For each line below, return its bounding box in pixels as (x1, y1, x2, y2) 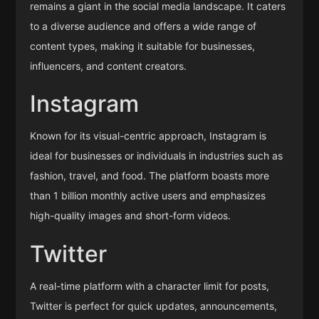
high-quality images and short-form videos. (30, 209, 231, 222)
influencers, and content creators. (30, 60, 187, 73)
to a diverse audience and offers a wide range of (30, 20, 257, 33)
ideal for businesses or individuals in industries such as (30, 150, 283, 162)
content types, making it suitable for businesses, (30, 40, 256, 53)
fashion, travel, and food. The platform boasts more (30, 169, 270, 182)
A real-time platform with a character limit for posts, (30, 279, 270, 292)
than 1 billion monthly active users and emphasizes (30, 189, 266, 202)
